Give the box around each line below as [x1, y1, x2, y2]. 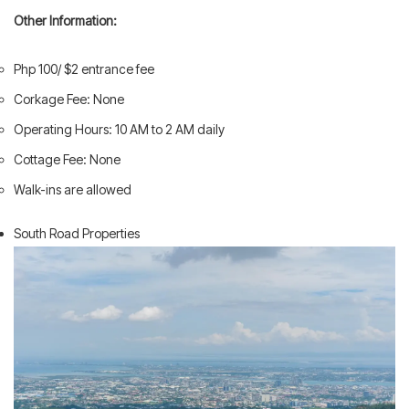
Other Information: [14, 13, 117, 29]
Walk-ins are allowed [14, 182, 131, 198]
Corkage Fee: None [14, 91, 124, 108]
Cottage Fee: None [14, 152, 121, 168]
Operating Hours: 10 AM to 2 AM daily [14, 121, 225, 138]
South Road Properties [14, 225, 140, 242]
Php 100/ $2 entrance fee [14, 61, 154, 78]
